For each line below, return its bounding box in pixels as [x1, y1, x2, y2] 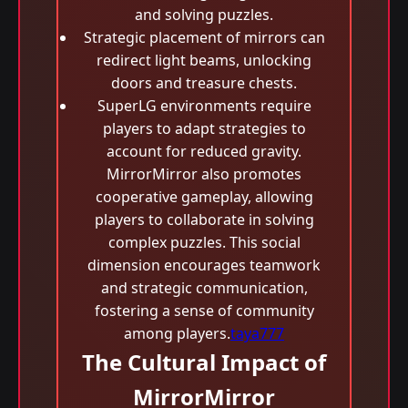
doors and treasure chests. [111, 73, 297, 93]
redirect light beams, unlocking [97, 50, 311, 70]
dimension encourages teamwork [87, 255, 321, 275]
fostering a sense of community [94, 301, 314, 321]
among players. [124, 323, 230, 343]
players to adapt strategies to [102, 118, 306, 138]
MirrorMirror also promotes [107, 164, 301, 184]
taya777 [230, 323, 284, 343]
